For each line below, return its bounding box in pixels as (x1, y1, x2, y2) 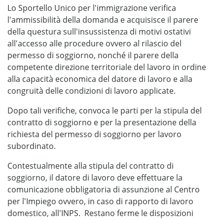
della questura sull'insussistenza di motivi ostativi (7, 26, 191, 37)
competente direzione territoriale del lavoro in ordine (7, 62, 206, 73)
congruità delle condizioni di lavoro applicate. (7, 85, 176, 96)
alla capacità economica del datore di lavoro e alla (7, 74, 192, 84)
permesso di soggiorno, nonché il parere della (7, 50, 179, 61)
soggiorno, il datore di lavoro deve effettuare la (7, 172, 183, 183)
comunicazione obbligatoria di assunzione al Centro (7, 184, 200, 195)
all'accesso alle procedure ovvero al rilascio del (7, 38, 182, 49)
